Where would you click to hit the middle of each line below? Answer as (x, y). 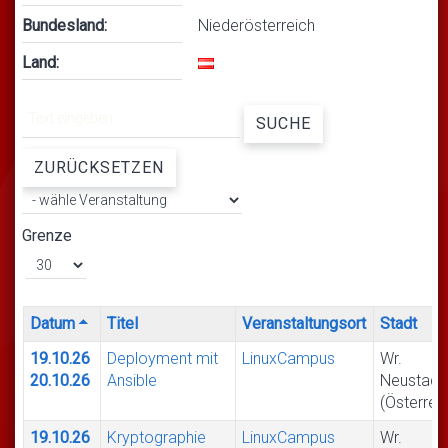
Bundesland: (64, 26)
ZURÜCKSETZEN (99, 167)
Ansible (132, 380)
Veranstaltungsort (304, 323)
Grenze (47, 235)
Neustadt (412, 380)
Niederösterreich (256, 26)
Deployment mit (163, 358)
